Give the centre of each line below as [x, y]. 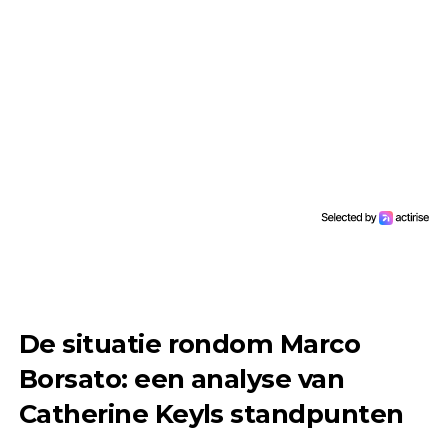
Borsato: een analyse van [181, 379]
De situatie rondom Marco [189, 344]
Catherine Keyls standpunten [211, 414]
